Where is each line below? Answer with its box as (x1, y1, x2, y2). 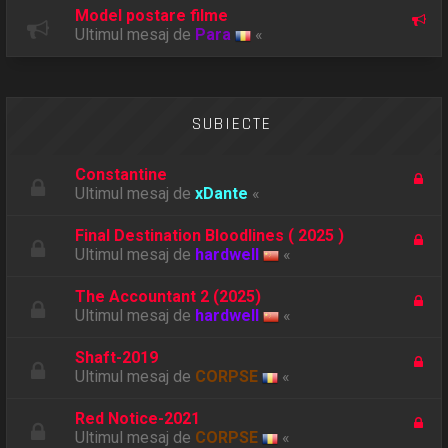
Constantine (75, 164, 168, 184)
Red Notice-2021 (75, 408, 201, 428)
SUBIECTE (191, 112, 272, 135)
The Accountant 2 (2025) (75, 286, 262, 306)
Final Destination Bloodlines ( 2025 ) (75, 225, 345, 245)
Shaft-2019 (75, 347, 159, 367)
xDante (195, 183, 249, 203)
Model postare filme (75, 5, 229, 25)
